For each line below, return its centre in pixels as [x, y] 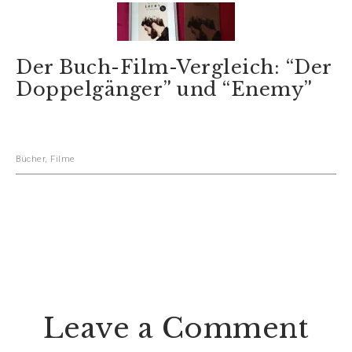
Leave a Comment [176, 328]
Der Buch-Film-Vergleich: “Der [174, 67]
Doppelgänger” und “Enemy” [164, 89]
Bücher [30, 159]
